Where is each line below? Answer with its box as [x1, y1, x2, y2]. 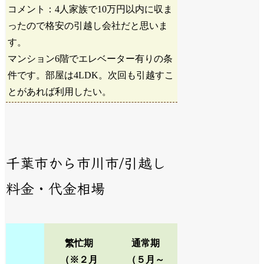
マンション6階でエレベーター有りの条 [8, 54, 173, 64]
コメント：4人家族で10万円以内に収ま [8, 4, 173, 15]
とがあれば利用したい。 [8, 87, 112, 97]
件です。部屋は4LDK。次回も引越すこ [8, 70, 174, 81]
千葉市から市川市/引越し [6, 152, 167, 173]
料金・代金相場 [6, 177, 105, 199]
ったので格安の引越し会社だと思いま [8, 21, 169, 31]
